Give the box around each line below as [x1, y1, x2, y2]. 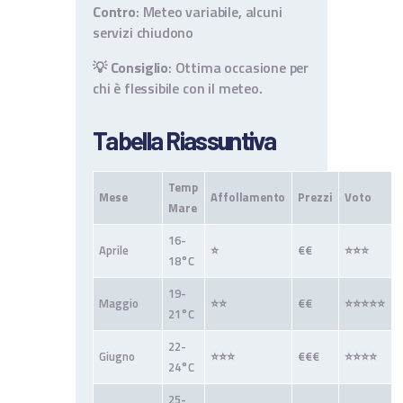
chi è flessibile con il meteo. [93, 77, 263, 100]
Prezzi [298, 188, 333, 207]
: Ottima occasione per [168, 57, 309, 79]
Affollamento [210, 188, 286, 207]
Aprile [99, 241, 129, 260]
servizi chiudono [93, 22, 194, 44]
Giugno [99, 347, 135, 366]
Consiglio [110, 57, 169, 79]
